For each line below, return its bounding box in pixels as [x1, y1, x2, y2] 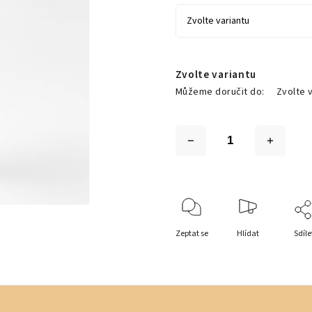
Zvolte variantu [175, 67, 256, 82]
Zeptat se [175, 228, 208, 240]
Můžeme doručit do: [175, 85, 265, 99]
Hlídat [237, 228, 259, 240]
